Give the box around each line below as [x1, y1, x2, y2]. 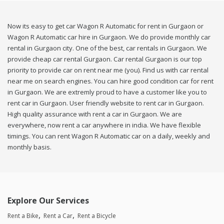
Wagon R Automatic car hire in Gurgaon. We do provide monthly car [7, 32, 210, 42]
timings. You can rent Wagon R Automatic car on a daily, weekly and [7, 131, 210, 141]
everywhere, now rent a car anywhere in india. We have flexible [7, 120, 201, 130]
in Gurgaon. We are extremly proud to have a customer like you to [7, 87, 207, 97]
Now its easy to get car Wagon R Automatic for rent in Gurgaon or [7, 21, 203, 31]
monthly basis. [7, 142, 51, 152]
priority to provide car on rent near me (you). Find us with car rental [7, 65, 208, 75]
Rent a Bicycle [77, 211, 116, 220]
